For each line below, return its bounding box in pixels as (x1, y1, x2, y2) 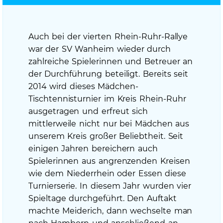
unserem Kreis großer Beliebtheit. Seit (28, 131, 184, 141)
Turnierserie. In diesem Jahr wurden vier (28, 181, 192, 191)
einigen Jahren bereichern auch (28, 144, 158, 154)
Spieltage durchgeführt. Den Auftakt (28, 194, 177, 204)
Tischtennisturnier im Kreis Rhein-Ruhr (28, 94, 186, 104)
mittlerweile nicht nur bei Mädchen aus (28, 119, 190, 129)
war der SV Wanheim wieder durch (28, 44, 171, 54)
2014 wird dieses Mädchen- (28, 82, 139, 92)
